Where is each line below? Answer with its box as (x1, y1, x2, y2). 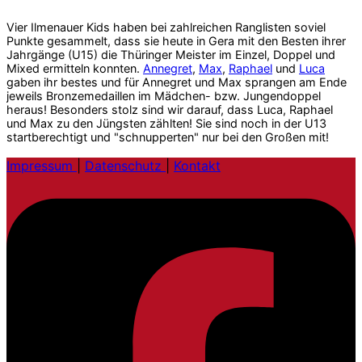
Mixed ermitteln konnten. (6, 61, 143, 75)
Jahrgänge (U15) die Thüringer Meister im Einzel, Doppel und (6, 47, 335, 61)
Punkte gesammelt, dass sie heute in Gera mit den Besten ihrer (6, 33, 346, 48)
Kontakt (174, 157, 221, 174)
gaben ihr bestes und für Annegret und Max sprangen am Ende (6, 74, 347, 89)
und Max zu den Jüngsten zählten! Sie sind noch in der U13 (6, 116, 326, 130)
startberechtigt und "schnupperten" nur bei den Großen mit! (6, 129, 329, 144)
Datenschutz (85, 157, 166, 174)
